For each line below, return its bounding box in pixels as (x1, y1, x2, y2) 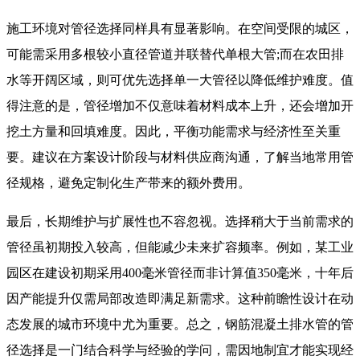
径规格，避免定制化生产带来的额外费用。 (6, 176, 251, 190)
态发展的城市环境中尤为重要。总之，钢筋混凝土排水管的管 (6, 317, 354, 332)
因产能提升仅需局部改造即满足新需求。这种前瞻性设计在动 (6, 292, 354, 306)
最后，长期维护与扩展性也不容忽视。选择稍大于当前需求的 (6, 215, 354, 229)
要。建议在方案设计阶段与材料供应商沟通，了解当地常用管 (6, 150, 354, 165)
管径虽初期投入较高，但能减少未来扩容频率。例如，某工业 (6, 240, 354, 255)
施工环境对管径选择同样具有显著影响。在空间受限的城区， (6, 22, 354, 36)
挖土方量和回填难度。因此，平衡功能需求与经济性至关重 (6, 125, 341, 139)
